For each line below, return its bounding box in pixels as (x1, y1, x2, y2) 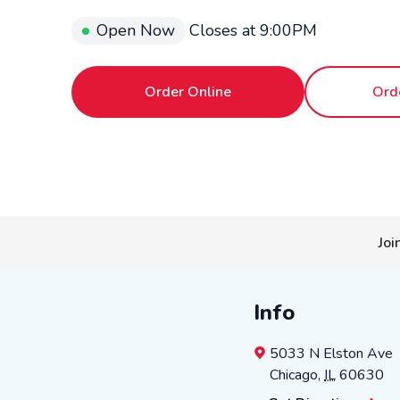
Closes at (189, 20, 260, 42)
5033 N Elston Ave (270, 344, 393, 364)
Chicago (270, 365, 318, 386)
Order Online (145, 82, 232, 103)
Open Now (96, 20, 175, 42)
